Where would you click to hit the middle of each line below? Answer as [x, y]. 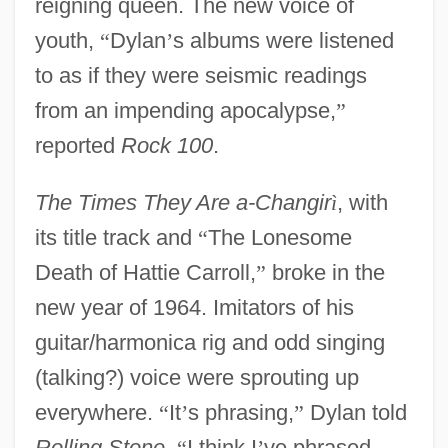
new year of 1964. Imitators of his [194, 307]
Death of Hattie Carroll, [145, 272]
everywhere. [96, 412]
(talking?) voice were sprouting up [196, 377]
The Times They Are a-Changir [182, 202]
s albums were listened [283, 40]
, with [362, 202]
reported [77, 145]
